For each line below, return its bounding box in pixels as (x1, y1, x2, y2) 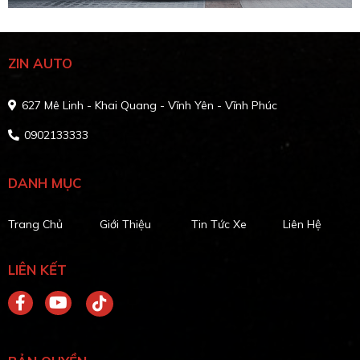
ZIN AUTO (8, 55, 72, 72)
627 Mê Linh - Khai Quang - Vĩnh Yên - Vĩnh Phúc (22, 98, 277, 113)
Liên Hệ (283, 217, 322, 232)
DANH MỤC (8, 174, 81, 192)
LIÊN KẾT (8, 261, 67, 279)
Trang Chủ (8, 217, 63, 232)
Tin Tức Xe (191, 217, 247, 232)
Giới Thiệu (100, 217, 152, 232)
